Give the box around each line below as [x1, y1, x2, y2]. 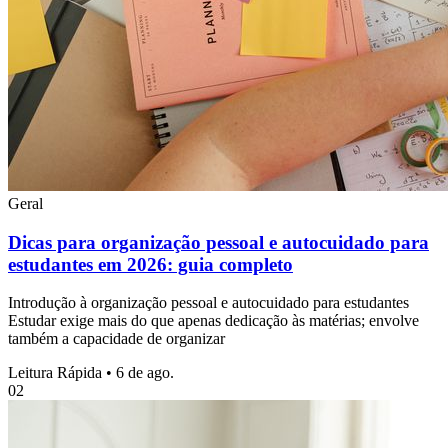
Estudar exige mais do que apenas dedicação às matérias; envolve [8, 312, 419, 330]
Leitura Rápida [8, 364, 102, 382]
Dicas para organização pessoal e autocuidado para [8, 231, 429, 253]
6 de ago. [116, 364, 174, 382]
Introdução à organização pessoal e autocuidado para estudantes [8, 294, 409, 312]
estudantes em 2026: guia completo [8, 253, 293, 275]
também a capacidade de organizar [8, 330, 225, 348]
